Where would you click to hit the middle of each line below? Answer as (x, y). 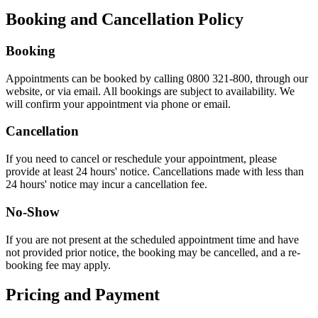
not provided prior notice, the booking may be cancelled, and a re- (153, 252)
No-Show (33, 212)
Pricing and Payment (83, 295)
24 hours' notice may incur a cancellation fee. (106, 185)
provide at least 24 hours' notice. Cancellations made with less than (155, 172)
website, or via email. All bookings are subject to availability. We (150, 91)
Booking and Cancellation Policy (125, 20)
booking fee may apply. (58, 265)
